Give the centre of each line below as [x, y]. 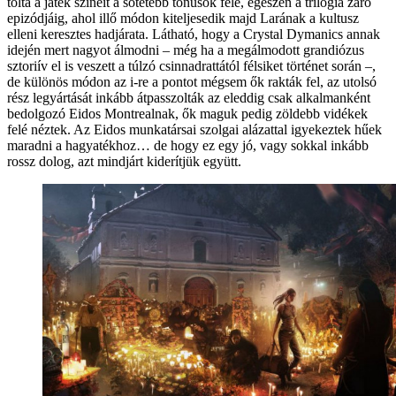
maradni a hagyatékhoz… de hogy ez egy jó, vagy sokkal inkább [188, 145]
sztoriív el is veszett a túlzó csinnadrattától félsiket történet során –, [191, 65]
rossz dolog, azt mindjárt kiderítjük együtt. [124, 161]
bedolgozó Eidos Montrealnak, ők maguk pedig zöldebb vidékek [187, 113]
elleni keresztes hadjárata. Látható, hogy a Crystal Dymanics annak [194, 34]
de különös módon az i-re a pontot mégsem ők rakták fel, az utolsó [192, 81]
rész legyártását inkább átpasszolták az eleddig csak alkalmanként [189, 97]
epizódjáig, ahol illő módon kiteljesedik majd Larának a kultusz [183, 18]
